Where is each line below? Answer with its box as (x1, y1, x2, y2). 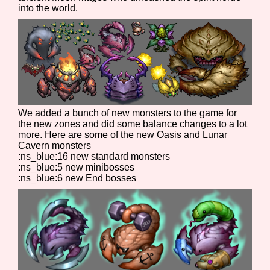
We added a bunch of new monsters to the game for (18, 108, 237, 119)
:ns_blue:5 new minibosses (18, 162, 135, 173)
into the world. (18, 2, 78, 13)
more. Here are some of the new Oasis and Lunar (18, 130, 228, 140)
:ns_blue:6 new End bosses (18, 173, 137, 184)
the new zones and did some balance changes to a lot (18, 119, 248, 130)
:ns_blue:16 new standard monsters (18, 151, 171, 162)
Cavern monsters (18, 140, 92, 151)
